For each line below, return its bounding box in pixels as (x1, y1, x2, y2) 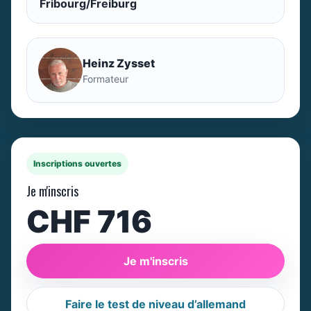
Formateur (83, 72, 128, 85)
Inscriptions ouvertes (33, 158, 121, 169)
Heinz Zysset (83, 56, 155, 70)
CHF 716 (26, 203, 152, 240)
